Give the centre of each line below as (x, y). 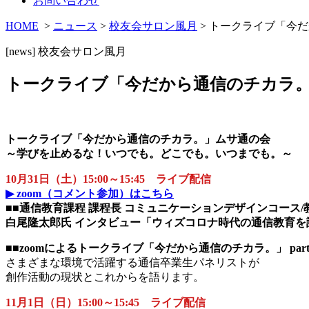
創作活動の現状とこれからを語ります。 (105, 277)
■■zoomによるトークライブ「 (80, 248)
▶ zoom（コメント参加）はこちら (90, 193)
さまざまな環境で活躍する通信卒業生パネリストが (132, 262)
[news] (22, 51)
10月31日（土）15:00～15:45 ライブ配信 (108, 179)
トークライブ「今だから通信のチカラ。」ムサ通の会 (138, 139)
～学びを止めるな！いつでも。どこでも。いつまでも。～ (149, 153)
